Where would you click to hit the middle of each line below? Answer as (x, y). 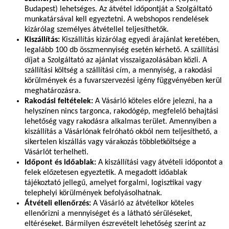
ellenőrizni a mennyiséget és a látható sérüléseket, (108, 214)
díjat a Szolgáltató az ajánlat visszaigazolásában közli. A (116, 61)
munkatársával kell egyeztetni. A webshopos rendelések (117, 20)
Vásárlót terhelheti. (56, 153)
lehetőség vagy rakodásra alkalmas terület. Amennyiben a (121, 122)
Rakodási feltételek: (59, 101)
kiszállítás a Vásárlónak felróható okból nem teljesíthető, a (121, 132)
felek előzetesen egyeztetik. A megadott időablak (106, 173)
